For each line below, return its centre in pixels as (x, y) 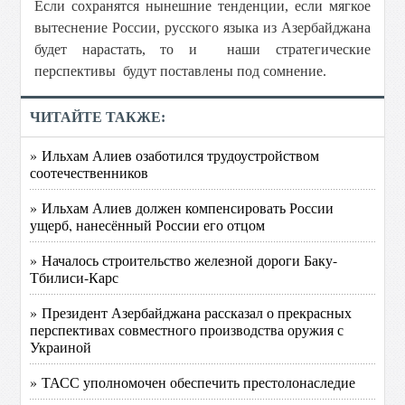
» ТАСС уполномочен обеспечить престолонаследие (193, 382)
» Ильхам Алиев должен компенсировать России (182, 207)
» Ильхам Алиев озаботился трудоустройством (175, 155)
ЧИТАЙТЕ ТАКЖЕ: (98, 117)
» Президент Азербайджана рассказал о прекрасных (191, 312)
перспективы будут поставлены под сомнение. (181, 71)
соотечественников (89, 172)
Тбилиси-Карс (75, 277)
